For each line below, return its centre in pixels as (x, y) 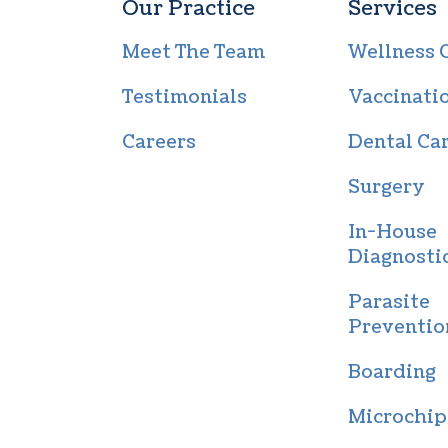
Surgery (387, 188)
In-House (393, 233)
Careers (158, 143)
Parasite (389, 303)
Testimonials (184, 98)
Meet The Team (193, 53)
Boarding (392, 373)
